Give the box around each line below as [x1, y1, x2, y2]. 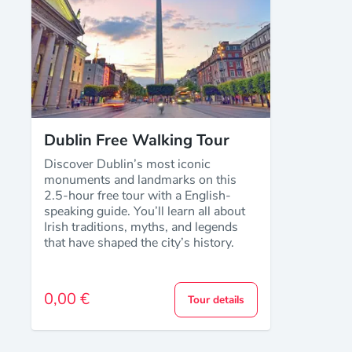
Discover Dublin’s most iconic [44, 155, 211, 173]
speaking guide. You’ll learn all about [44, 202, 245, 220]
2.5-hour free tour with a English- [44, 186, 231, 204]
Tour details [187, 291, 244, 307]
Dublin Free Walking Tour [44, 129, 229, 151]
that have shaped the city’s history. [44, 233, 234, 251]
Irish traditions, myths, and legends [44, 218, 238, 236]
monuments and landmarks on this [44, 170, 236, 189]
